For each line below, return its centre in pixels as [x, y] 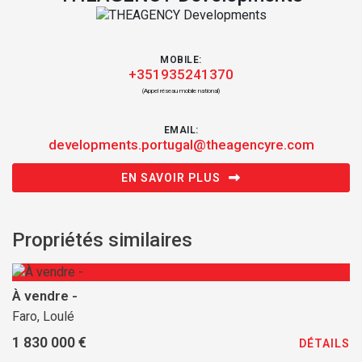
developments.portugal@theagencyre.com [181, 145]
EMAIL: [181, 130]
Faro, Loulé [43, 316]
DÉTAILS [324, 343]
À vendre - [45, 296]
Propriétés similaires [102, 240]
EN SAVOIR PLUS [171, 178]
